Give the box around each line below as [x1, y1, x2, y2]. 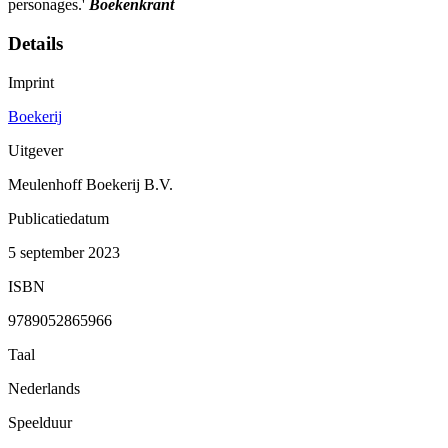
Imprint [8, 73, 54, 91]
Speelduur [8, 413, 72, 431]
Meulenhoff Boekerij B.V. [8, 175, 173, 193]
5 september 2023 [8, 243, 120, 261]
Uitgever [8, 141, 63, 159]
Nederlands [8, 379, 80, 397]
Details [8, 33, 63, 55]
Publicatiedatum [8, 209, 109, 227]
